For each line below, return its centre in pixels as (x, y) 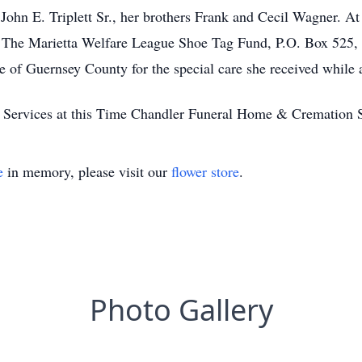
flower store (205, 171)
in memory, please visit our (87, 171)
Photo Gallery (181, 310)
